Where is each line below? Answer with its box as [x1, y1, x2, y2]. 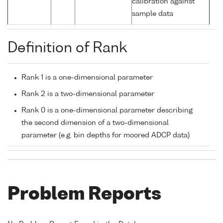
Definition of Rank [7, 41, 127, 56]
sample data [132, 10, 173, 18]
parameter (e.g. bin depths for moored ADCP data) [21, 132, 190, 139]
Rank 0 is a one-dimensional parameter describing [21, 107, 193, 114]
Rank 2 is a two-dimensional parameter [21, 91, 154, 98]
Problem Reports [7, 186, 161, 204]
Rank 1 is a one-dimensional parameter [21, 74, 153, 82]
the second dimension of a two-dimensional [21, 119, 169, 127]
